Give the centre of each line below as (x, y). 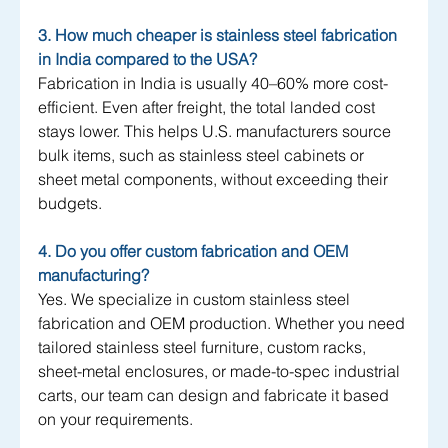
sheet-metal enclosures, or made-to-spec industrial (221, 371)
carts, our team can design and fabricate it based (215, 395)
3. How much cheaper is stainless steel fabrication (219, 35)
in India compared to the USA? (147, 59)
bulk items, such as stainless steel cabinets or (203, 155)
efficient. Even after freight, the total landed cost (208, 107)
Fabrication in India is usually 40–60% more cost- (213, 83)
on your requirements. (115, 419)
